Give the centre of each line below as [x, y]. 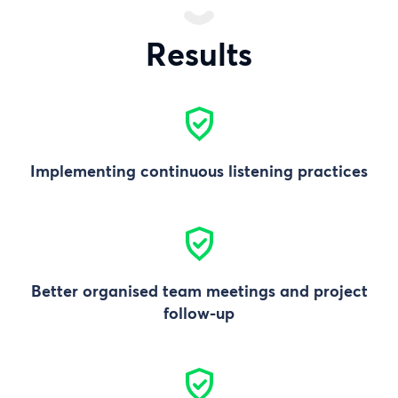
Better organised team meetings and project [199, 291]
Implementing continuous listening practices [199, 171]
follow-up [199, 313]
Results [199, 54]
